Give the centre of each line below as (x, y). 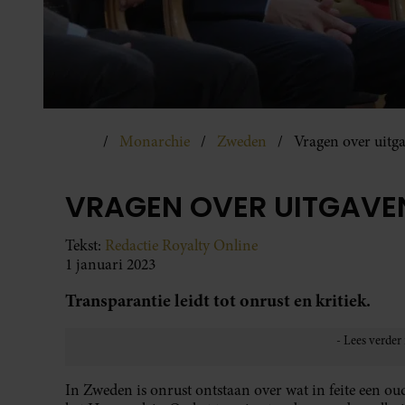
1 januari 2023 (110, 265)
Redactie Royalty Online (181, 246)
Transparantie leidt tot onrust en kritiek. (218, 301)
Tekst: (85, 246)
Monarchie (155, 142)
